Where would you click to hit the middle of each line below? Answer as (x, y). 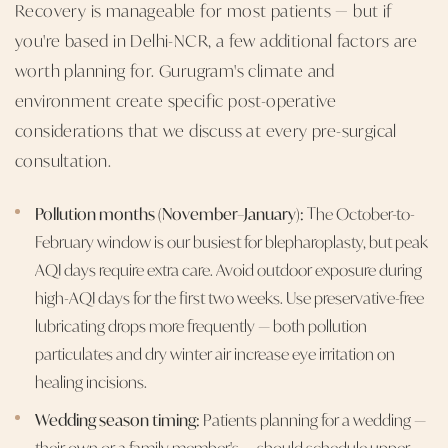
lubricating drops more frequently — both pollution (201, 325)
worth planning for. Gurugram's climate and (175, 69)
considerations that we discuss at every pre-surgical (206, 129)
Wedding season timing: (117, 419)
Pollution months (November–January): (169, 213)
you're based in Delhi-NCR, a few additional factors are (216, 39)
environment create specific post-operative (176, 99)
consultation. (63, 159)
